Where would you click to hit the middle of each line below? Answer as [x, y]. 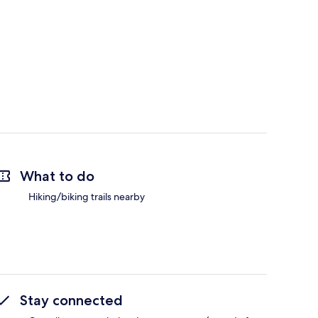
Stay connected [71, 301]
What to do [57, 176]
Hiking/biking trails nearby [87, 197]
